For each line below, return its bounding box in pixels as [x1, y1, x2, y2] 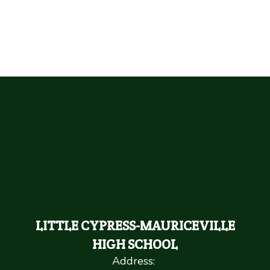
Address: [112, 254, 155, 268]
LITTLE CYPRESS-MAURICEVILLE [35, 217, 235, 234]
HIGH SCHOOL [92, 236, 178, 253]
